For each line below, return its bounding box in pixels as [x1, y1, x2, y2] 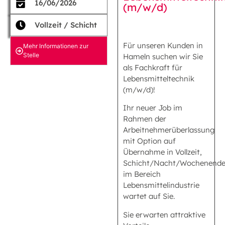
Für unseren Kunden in [123, 41, 203, 50]
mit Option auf [123, 136, 176, 146]
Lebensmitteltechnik [123, 74, 194, 83]
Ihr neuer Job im [123, 103, 182, 113]
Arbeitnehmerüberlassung [123, 125, 214, 135]
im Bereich [123, 169, 161, 179]
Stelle [23, 51, 39, 59]
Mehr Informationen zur [23, 42, 88, 50]
